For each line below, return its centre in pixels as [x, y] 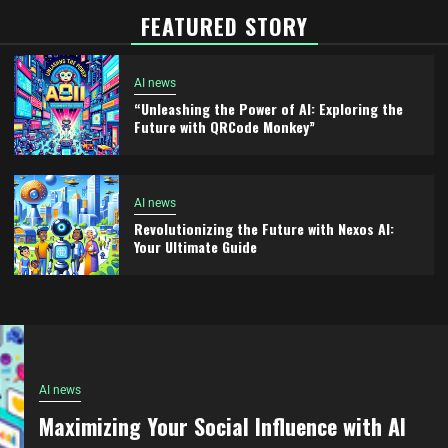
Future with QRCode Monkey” [224, 126]
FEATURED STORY [224, 26]
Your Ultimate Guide [195, 246]
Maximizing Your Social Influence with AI [222, 425]
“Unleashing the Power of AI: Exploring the [268, 108]
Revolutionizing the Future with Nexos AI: [263, 228]
